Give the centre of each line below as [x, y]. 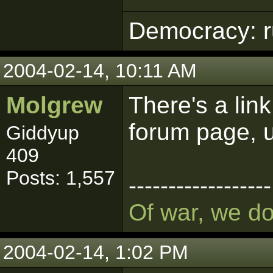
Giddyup [43, 133]
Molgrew [54, 105]
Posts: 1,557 [61, 178]
